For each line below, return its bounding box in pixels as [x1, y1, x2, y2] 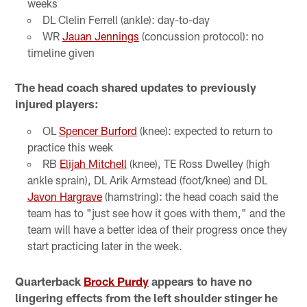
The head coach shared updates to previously [15, 80, 257, 95]
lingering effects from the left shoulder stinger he [15, 290, 278, 304]
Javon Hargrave [27, 190, 102, 204]
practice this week [27, 140, 113, 154]
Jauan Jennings [62, 29, 139, 43]
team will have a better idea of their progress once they [27, 223, 287, 236]
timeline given [27, 46, 95, 60]
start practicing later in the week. [27, 239, 182, 253]
